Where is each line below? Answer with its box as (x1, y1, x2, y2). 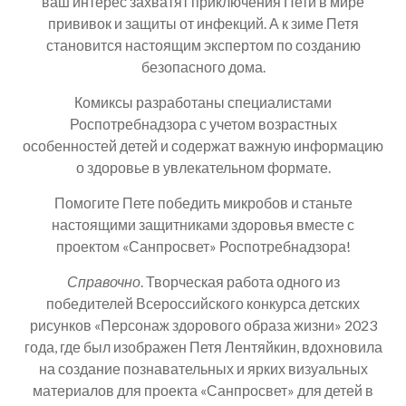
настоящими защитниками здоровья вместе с (52, 215, 354, 233)
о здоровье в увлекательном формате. (75, 158, 331, 176)
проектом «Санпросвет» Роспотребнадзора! (55, 237, 351, 255)
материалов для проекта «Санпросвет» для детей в (33, 381, 373, 399)
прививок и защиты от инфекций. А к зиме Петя (47, 14, 359, 32)
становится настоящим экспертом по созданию (45, 35, 361, 53)
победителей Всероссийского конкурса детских (46, 294, 360, 312)
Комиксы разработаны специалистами (74, 92, 332, 111)
